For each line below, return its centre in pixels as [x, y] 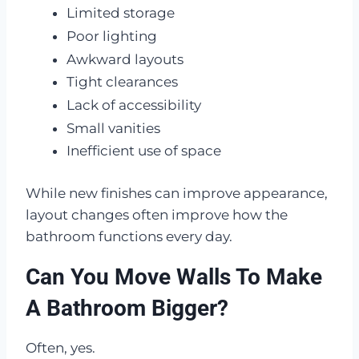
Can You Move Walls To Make [174, 276]
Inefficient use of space [144, 151]
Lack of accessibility [134, 105]
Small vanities [113, 128]
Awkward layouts [125, 59]
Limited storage [121, 13]
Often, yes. [61, 347]
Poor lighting [112, 36]
